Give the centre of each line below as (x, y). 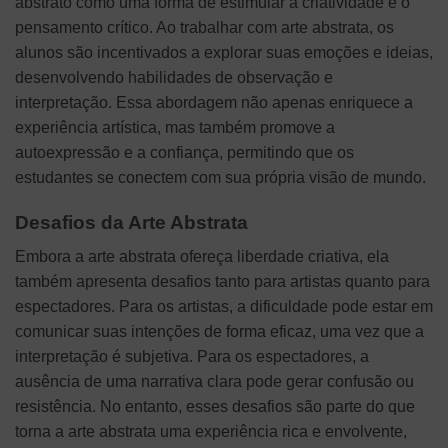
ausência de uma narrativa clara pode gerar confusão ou (214, 382)
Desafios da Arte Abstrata (131, 222)
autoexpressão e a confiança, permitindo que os (184, 152)
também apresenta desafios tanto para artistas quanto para (222, 282)
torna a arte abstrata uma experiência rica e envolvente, (211, 432)
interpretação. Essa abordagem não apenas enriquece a (214, 102)
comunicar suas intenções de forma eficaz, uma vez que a (219, 332)
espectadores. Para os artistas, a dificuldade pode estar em (224, 307)
